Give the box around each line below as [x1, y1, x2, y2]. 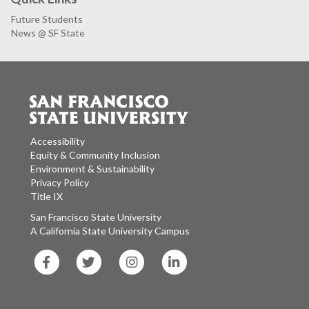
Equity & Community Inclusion [30, 149, 160, 161]
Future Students [11, 12, 83, 25]
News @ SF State [11, 26, 85, 39]
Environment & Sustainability [30, 163, 154, 175]
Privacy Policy [30, 177, 89, 189]
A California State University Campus [39, 225, 190, 237]
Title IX [30, 190, 63, 203]
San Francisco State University [117, 211, 161, 223]
